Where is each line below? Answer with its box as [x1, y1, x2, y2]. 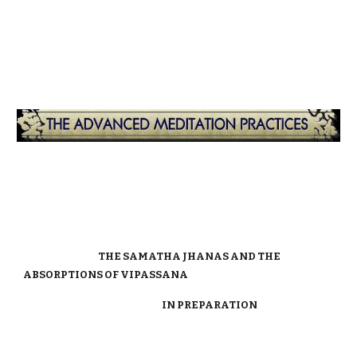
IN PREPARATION [23, 299, 258, 311]
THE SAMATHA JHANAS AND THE [23, 250, 281, 262]
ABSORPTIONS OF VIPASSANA [23, 269, 189, 280]
